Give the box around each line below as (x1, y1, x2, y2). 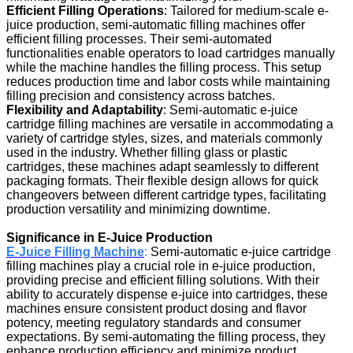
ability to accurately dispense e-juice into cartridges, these (6, 287, 328, 301)
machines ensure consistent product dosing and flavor (6, 301, 307, 315)
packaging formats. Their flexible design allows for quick (6, 173, 318, 188)
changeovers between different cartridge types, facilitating (6, 188, 326, 202)
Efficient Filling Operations (6, 3, 164, 17)
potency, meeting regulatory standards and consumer (6, 315, 301, 329)
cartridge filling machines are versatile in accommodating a (6, 117, 333, 131)
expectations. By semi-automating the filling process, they (6, 329, 325, 344)
